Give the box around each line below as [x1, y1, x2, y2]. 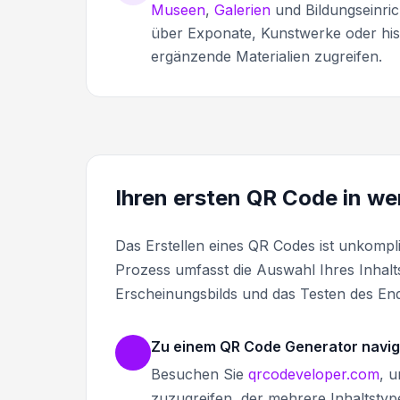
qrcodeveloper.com [248, 364, 379, 383]
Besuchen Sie [151, 364, 248, 383]
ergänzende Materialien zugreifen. [151, 46, 382, 65]
